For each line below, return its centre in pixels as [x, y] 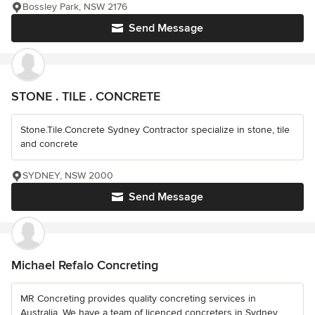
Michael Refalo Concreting [85, 265]
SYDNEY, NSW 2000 [68, 175]
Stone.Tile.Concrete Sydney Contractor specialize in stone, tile [155, 130]
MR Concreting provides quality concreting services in [138, 298]
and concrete [49, 144]
